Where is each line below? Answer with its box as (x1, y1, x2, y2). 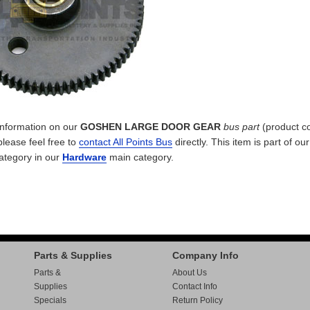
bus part (224, 121, 259, 132)
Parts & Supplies (34, 250, 112, 261)
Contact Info (172, 282, 217, 291)
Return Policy (172, 295, 223, 305)
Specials (34, 295, 66, 305)
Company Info (172, 250, 239, 261)
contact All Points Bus (79, 136, 172, 147)
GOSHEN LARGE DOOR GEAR (80, 121, 221, 132)
